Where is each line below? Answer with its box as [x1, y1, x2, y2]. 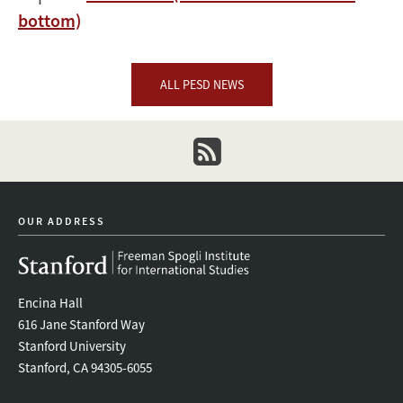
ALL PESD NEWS [159, 76, 244, 94]
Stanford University [18, 337, 126, 355]
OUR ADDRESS [18, 214, 105, 228]
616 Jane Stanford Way [18, 316, 145, 334]
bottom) [18, 9, 81, 32]
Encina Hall [18, 294, 83, 312]
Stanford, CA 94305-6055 [18, 359, 152, 377]
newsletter [191, 168, 264, 190]
